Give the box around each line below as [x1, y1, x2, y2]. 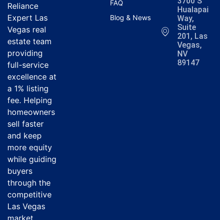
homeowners [7, 107, 55, 117]
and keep [7, 131, 42, 140]
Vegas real [7, 25, 46, 34]
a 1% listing [7, 83, 49, 93]
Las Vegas [7, 201, 45, 211]
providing [7, 48, 43, 58]
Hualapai [177, 5, 209, 14]
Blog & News [110, 13, 151, 22]
